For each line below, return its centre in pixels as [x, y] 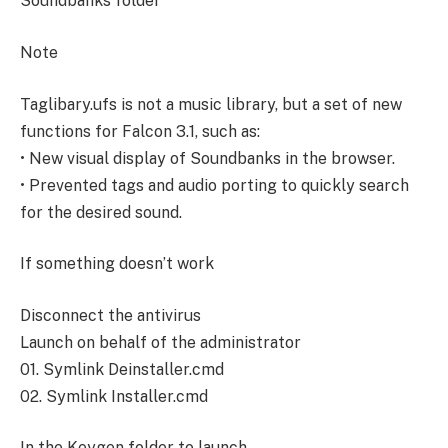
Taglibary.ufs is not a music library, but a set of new [211, 104]
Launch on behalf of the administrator [160, 342]
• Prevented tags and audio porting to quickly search [214, 185]
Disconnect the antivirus [110, 315]
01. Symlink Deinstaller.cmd [122, 369]
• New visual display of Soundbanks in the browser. [207, 158]
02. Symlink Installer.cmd [114, 396]
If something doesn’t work [117, 264]
